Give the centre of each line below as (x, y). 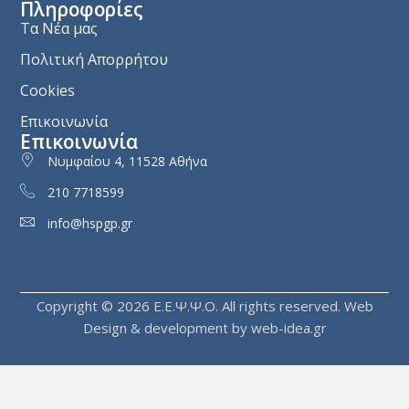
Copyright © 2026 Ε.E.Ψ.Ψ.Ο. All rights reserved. (190, 305)
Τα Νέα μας (59, 28)
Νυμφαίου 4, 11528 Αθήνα (128, 161)
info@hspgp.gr (90, 223)
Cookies (48, 90)
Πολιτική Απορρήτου (94, 59)
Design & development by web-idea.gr (204, 327)
